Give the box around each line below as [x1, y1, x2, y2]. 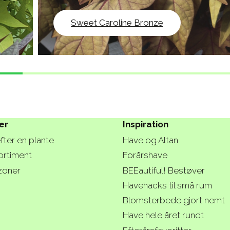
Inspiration [123, 119, 168, 129]
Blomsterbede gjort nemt [123, 195, 225, 206]
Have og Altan [123, 135, 178, 146]
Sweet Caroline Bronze [71, 17, 163, 28]
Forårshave [123, 150, 167, 161]
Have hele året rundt [123, 210, 204, 221]
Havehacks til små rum [123, 180, 212, 190]
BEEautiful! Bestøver [123, 165, 205, 176]
